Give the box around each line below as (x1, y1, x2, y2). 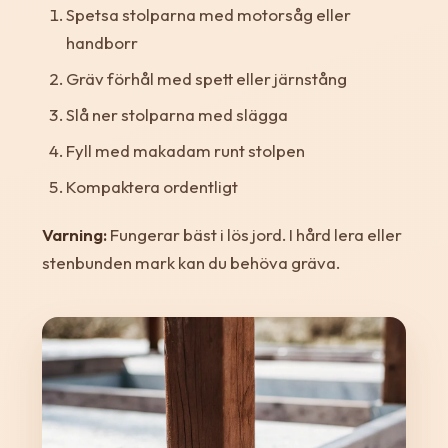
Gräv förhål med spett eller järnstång (65, 67, 347, 89)
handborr (65, 31, 138, 53)
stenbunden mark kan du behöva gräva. (41, 251, 340, 273)
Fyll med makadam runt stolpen (65, 139, 305, 161)
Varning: (41, 223, 107, 245)
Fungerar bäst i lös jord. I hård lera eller (106, 223, 402, 245)
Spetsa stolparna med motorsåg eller (65, 3, 351, 25)
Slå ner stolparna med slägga (65, 103, 288, 125)
